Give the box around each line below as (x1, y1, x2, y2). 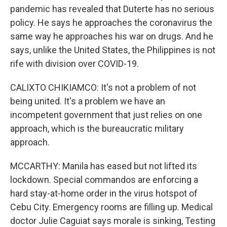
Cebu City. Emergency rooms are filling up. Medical (10, 202, 213, 212)
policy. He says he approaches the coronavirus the (10, 17, 212, 28)
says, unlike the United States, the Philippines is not (10, 45, 215, 55)
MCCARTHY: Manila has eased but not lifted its (10, 161, 197, 171)
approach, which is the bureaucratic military (10, 123, 184, 134)
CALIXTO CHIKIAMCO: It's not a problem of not (10, 82, 196, 93)
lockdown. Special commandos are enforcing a (10, 174, 198, 185)
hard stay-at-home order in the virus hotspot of (10, 188, 198, 199)
